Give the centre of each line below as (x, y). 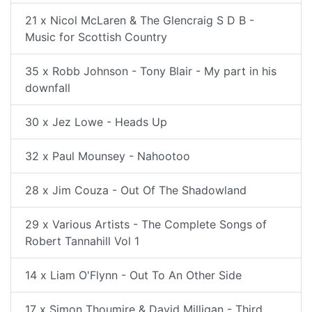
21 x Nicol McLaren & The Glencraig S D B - (140, 20)
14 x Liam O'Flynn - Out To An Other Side (133, 275)
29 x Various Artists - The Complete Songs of (146, 224)
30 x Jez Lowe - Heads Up (96, 122)
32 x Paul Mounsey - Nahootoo (108, 156)
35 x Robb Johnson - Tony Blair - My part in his (151, 71)
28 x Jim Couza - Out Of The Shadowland (136, 190)
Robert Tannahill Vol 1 (82, 241)
